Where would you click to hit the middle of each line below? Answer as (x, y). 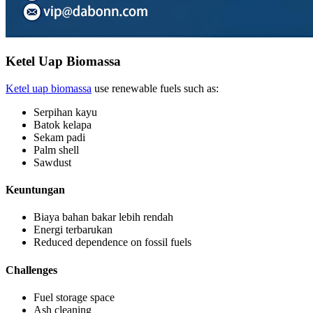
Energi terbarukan (73, 230)
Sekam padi (59, 137)
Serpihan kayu (65, 112)
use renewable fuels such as (155, 88)
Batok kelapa (63, 124)
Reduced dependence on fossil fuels (112, 242)
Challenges (31, 270)
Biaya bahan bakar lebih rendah (103, 217)
